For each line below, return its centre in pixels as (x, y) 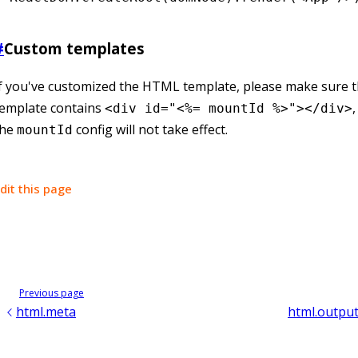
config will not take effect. (150, 129)
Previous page (52, 293)
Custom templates (74, 48)
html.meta (46, 312)
